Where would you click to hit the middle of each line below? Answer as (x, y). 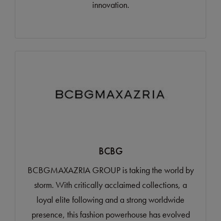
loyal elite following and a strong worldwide (110, 200)
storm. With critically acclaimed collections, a (110, 185)
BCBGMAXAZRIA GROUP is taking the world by (110, 170)
